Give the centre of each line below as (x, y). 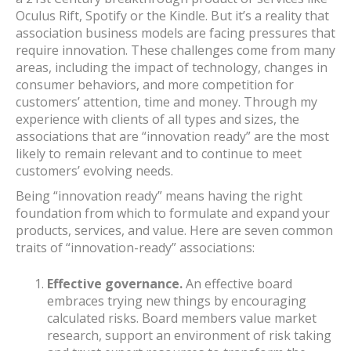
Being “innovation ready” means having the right (159, 196)
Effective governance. (115, 284)
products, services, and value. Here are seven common (174, 231)
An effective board (237, 284)
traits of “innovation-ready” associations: (135, 248)
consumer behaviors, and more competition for (155, 85)
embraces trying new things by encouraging (177, 301)
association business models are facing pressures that (175, 33)
